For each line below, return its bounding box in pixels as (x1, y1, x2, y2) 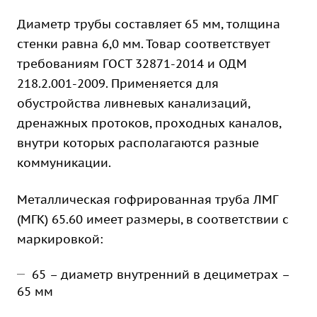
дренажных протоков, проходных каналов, (17, 115, 281, 131)
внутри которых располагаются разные (17, 135, 259, 151)
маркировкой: (17, 231, 103, 247)
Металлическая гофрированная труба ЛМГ (17, 192, 277, 207)
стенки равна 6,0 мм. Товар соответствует (17, 36, 270, 52)
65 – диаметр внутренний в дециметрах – (32, 267, 289, 282)
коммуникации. (17, 155, 111, 171)
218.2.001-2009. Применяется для (17, 76, 219, 91)
